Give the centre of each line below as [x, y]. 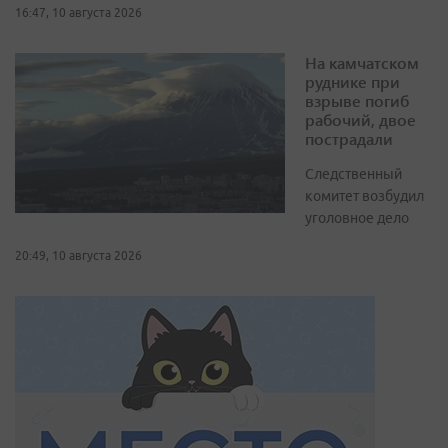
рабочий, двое [360, 120]
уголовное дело [357, 218]
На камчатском [362, 63]
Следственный [353, 174]
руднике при [352, 82]
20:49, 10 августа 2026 [78, 256]
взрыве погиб [357, 101]
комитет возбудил [364, 196]
